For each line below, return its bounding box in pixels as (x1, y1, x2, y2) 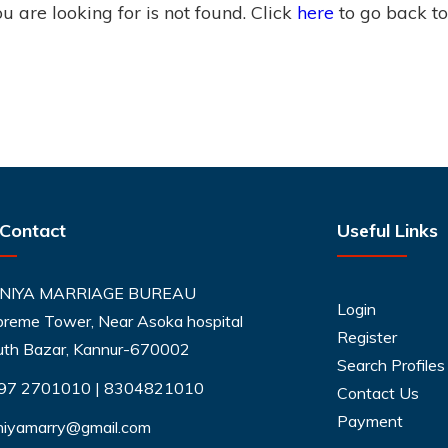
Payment (336, 411, 403, 431)
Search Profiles (336, 355, 445, 375)
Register (336, 327, 397, 347)
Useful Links (336, 219, 438, 242)
